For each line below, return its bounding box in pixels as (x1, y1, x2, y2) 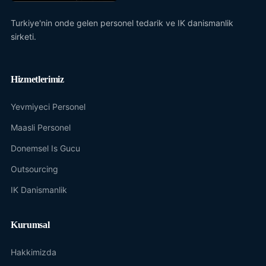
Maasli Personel (11, 122, 71, 133)
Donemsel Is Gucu (11, 143, 80, 154)
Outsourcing (11, 164, 58, 175)
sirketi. (11, 31, 36, 42)
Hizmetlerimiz (11, 74, 64, 85)
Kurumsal (11, 220, 50, 230)
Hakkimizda (11, 247, 56, 258)
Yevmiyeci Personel (11, 102, 85, 112)
